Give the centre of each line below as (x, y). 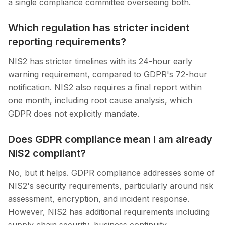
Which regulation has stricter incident (99, 28)
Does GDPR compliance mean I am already (110, 139)
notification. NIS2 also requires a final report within (105, 88)
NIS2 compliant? (47, 153)
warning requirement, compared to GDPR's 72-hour (108, 75)
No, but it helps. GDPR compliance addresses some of (111, 173)
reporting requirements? (67, 42)
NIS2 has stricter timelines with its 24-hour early (100, 62)
